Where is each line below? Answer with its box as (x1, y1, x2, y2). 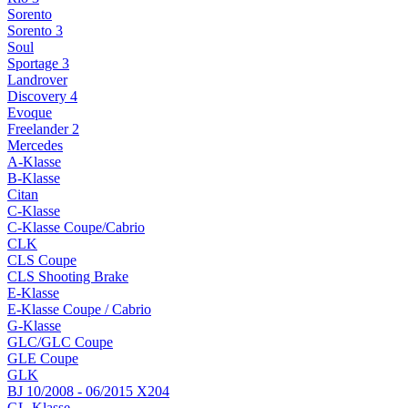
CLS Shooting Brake (7, 269, 128, 284)
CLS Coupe (7, 252, 76, 268)
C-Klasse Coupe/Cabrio (7, 219, 145, 235)
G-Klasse (7, 318, 61, 333)
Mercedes (7, 138, 63, 153)
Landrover (7, 72, 67, 87)
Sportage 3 (7, 56, 69, 71)
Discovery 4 (7, 88, 77, 104)
